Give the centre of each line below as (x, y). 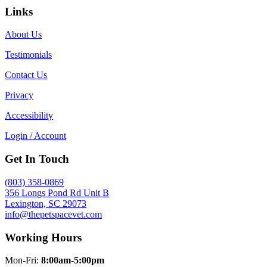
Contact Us (26, 75)
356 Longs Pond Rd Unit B (57, 193)
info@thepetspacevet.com (53, 214)
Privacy (19, 95)
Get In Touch (37, 159)
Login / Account (35, 136)
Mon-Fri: (23, 260)
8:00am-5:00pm (73, 260)
